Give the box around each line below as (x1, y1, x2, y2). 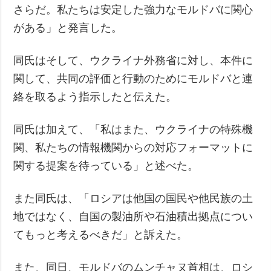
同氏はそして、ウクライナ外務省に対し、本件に (13, 54, 253, 67)
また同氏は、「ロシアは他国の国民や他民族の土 (13, 192, 253, 204)
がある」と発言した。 (13, 21, 123, 34)
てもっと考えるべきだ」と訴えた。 (13, 228, 188, 241)
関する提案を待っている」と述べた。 (13, 159, 199, 172)
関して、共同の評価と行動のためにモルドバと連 (13, 72, 253, 85)
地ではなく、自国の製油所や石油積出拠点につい (13, 210, 253, 223)
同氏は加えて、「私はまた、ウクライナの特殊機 (13, 123, 253, 135)
